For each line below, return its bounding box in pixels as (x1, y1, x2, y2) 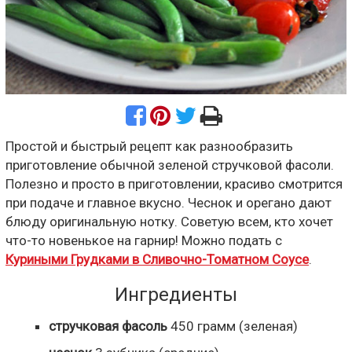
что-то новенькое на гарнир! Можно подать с (5, 232, 282, 248)
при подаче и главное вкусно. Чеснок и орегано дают (5, 194, 332, 211)
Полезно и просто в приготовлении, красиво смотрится (5, 175, 343, 192)
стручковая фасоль (49, 317, 167, 334)
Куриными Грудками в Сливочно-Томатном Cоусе (5, 251, 309, 267)
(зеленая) (236, 317, 298, 334)
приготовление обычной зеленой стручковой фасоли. (5, 156, 334, 173)
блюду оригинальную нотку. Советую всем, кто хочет (5, 213, 333, 229)
